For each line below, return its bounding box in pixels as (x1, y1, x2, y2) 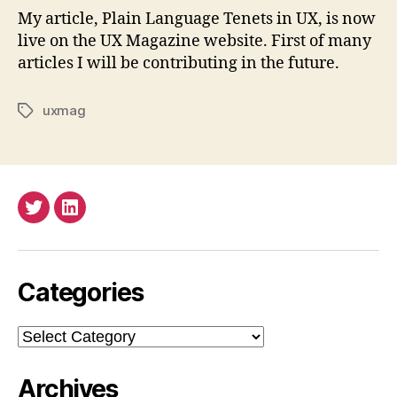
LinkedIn (68, 208, 129, 227)
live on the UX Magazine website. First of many (18, 30, 371, 51)
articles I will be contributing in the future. (18, 52, 339, 74)
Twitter (32, 208, 84, 227)
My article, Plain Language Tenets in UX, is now (18, 8, 376, 29)
